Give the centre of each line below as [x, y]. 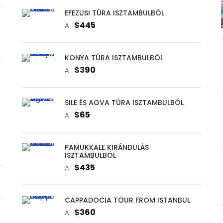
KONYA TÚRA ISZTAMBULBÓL [114, 57]
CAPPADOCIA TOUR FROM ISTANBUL [127, 200]
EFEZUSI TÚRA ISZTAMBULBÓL [114, 13]
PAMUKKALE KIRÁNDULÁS [107, 147]
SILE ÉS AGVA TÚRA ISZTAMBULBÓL [124, 102]
